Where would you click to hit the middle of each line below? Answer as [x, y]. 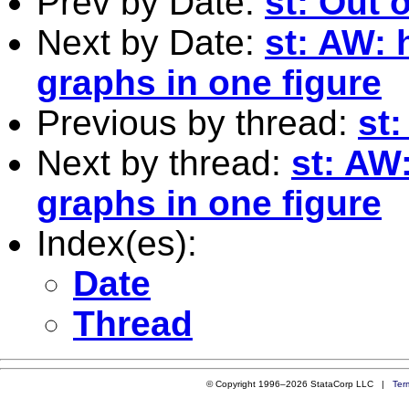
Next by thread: [164, 163]
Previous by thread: [197, 122]
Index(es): [117, 243]
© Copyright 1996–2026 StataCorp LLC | [299, 383]
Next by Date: [151, 42]
